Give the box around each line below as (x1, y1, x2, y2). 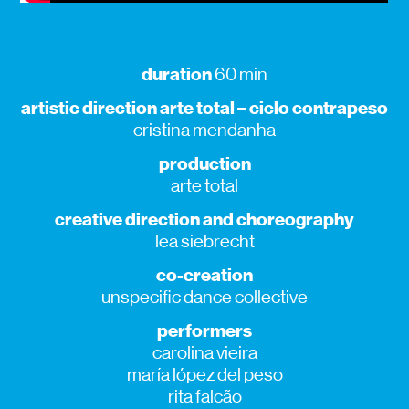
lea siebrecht (154, 230, 255, 252)
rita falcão (167, 385, 242, 407)
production (158, 152, 251, 174)
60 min (212, 63, 267, 85)
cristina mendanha (133, 119, 276, 141)
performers (157, 319, 252, 341)
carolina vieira (152, 341, 257, 363)
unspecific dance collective (101, 286, 308, 308)
